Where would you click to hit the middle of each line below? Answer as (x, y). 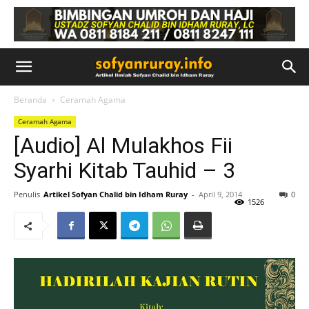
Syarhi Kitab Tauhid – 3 (124, 170)
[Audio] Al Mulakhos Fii (123, 146)
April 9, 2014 (220, 194)
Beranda (30, 100)
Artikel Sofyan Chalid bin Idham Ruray (116, 194)
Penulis (27, 194)
